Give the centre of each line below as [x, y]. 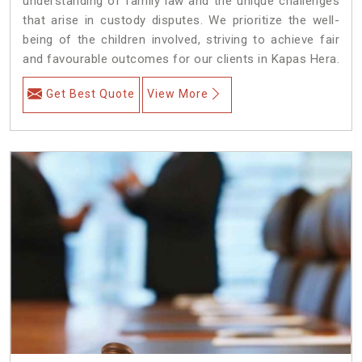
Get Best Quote [90, 93]
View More [178, 93]
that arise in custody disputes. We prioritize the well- [181, 20]
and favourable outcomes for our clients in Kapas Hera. [181, 59]
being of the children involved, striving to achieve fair [181, 39]
